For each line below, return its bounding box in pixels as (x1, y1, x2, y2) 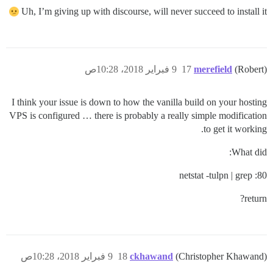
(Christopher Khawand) (175, 251, 267, 262)
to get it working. (204, 124, 267, 135)
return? (244, 193, 267, 204)
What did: (232, 147, 267, 158)
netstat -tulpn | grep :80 (179, 170, 267, 181)
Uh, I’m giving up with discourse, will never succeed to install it (21, 6, 267, 17)
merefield (194, 64, 232, 75)
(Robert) (235, 64, 267, 75)
